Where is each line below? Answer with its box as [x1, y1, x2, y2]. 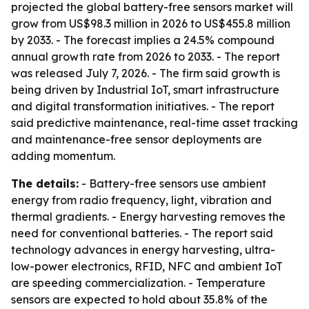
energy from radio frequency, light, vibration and [11, 193, 272, 207]
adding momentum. [11, 149, 115, 163]
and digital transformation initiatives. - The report [11, 99, 275, 113]
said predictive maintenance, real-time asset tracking [11, 116, 298, 130]
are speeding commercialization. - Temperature [11, 276, 266, 290]
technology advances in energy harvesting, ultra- [11, 243, 275, 257]
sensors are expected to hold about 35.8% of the [11, 292, 268, 306]
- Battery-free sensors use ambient [79, 177, 266, 190]
